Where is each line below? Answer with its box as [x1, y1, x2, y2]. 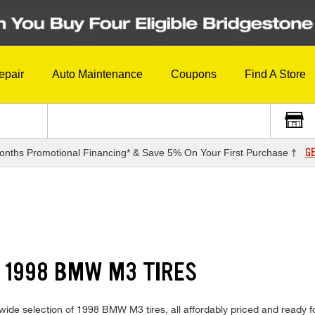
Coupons [171, 68, 217, 81]
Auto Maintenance [52, 68, 143, 81]
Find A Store [245, 68, 306, 81]
